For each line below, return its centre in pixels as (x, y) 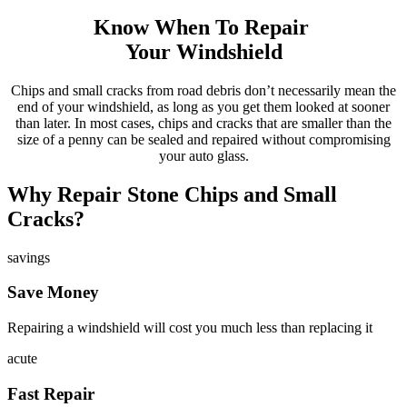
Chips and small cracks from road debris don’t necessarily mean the (203, 90)
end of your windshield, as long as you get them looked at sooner (203, 106)
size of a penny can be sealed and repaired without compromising (203, 139)
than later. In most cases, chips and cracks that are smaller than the (203, 123)
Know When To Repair (203, 27)
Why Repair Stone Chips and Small (172, 194)
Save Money (53, 293)
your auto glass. (203, 155)
